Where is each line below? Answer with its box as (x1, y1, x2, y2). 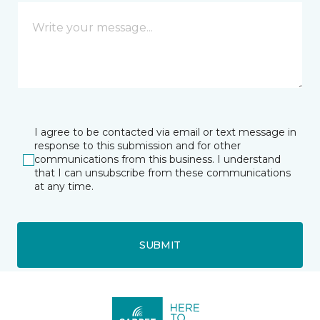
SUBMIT (139, 238, 181, 251)
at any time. (34, 180, 94, 193)
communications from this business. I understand (34, 153, 281, 166)
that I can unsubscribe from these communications (34, 166, 291, 179)
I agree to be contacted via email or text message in (34, 126, 296, 139)
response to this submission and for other (34, 139, 241, 152)
